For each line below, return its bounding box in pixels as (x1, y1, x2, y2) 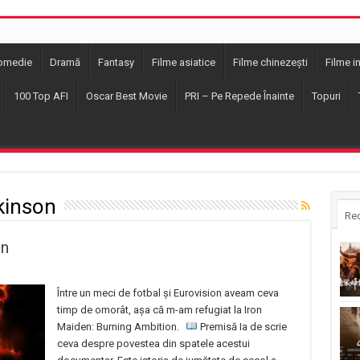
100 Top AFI (13, 90, 68, 102)
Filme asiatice (151, 56, 215, 68)
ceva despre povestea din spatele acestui (56, 337, 250, 350)
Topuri (311, 90, 341, 102)
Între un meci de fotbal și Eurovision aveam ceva (56, 287, 279, 299)
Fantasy (97, 56, 134, 68)
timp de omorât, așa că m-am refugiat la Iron (56, 304, 262, 316)
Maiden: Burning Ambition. (56, 321, 186, 333)
